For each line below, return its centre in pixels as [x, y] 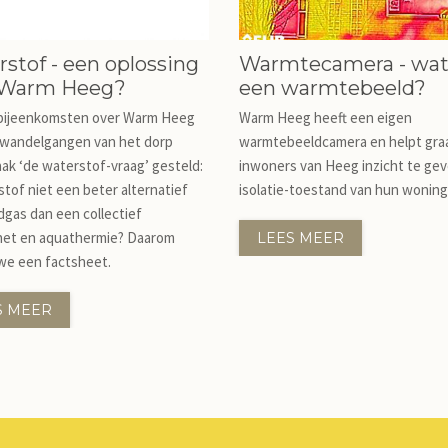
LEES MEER [300, 238]
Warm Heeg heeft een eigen [325, 117]
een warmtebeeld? [332, 88]
